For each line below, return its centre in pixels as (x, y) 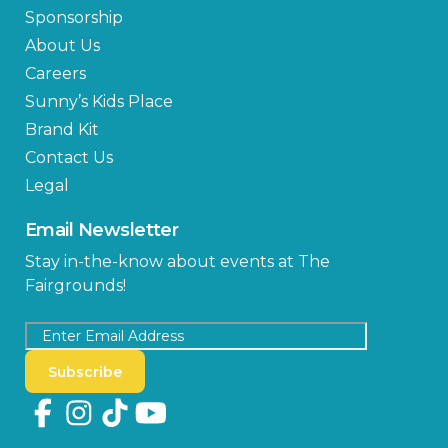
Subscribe (85, 371)
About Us (62, 46)
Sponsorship (74, 18)
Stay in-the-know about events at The (177, 262)
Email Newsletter (102, 230)
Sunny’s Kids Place (99, 102)
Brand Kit (62, 130)
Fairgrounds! (75, 286)
